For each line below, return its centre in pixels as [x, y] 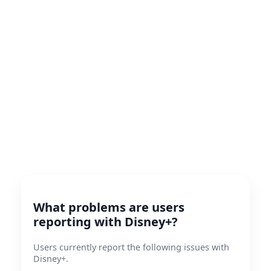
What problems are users [109, 207]
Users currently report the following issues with [131, 247]
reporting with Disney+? [106, 222]
